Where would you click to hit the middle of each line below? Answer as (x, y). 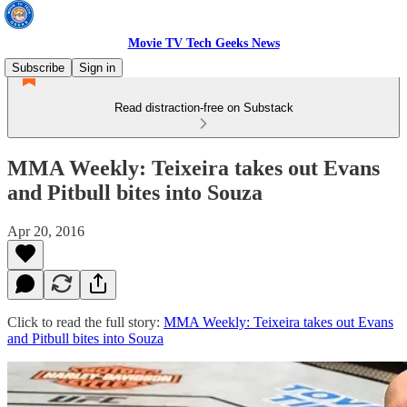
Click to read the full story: (85, 322)
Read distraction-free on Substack (203, 108)
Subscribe (38, 68)
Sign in (97, 68)
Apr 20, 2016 (46, 231)
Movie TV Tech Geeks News (203, 43)
